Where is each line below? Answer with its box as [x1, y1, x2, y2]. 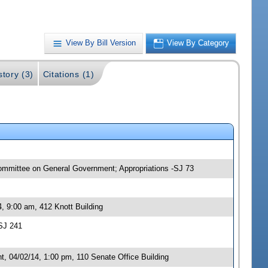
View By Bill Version [66, 38, 136, 48]
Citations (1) [42, 69, 95, 79]
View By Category [167, 38, 230, 48]
